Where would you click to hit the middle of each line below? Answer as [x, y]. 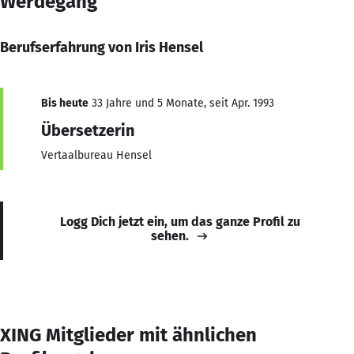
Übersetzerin [88, 130]
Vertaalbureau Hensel [96, 155]
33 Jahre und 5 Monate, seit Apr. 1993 [181, 103]
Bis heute [65, 103]
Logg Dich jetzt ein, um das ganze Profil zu [180, 221]
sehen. [170, 235]
